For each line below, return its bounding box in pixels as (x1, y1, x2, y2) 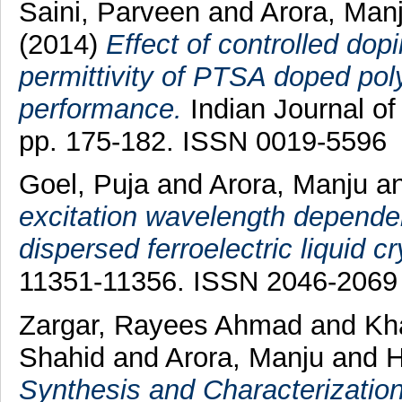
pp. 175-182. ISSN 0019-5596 (18, 125, 387, 157)
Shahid (18, 342, 113, 374)
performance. (18, 92, 182, 125)
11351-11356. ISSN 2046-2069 (18, 266, 398, 298)
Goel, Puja (18, 169, 157, 201)
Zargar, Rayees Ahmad (18, 310, 310, 342)
